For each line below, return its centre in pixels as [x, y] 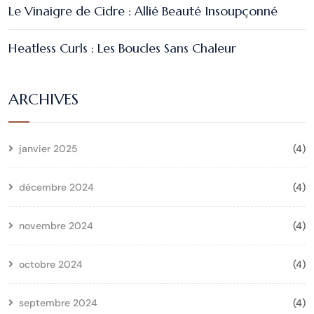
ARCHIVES [43, 99]
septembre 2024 [58, 302]
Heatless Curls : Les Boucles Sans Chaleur [122, 48]
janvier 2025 [48, 148]
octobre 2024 [51, 264]
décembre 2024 [56, 187]
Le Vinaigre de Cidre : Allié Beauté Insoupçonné [143, 11]
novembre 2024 [56, 225]
